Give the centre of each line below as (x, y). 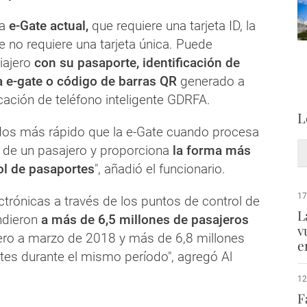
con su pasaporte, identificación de (135, 62)
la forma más (210, 150)
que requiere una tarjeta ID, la (172, 25)
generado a (211, 81)
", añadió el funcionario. (160, 169)
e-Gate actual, (47, 25)
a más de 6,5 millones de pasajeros (145, 219)
